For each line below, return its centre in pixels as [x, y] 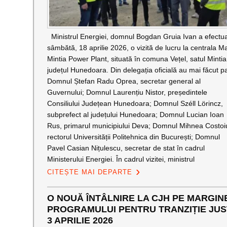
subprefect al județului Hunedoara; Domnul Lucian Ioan [135, 115]
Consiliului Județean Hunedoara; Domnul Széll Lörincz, [135, 103]
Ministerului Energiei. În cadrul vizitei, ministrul [121, 159]
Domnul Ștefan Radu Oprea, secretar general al [124, 81]
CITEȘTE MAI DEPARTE [89, 172]
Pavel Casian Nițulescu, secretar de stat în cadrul [126, 148]
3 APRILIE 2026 [80, 220]
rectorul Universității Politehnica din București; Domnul [133, 137]
